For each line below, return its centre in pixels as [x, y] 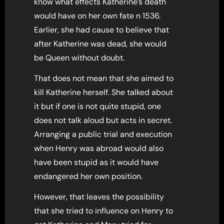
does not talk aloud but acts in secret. [103, 120]
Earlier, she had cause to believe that [102, 29]
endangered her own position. [88, 176]
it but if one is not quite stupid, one [98, 106]
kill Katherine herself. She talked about [104, 92]
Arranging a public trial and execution [103, 134]
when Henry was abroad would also [99, 148]
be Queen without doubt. [79, 57]
